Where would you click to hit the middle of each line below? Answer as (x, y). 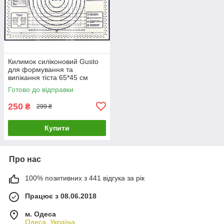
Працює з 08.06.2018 (61, 196)
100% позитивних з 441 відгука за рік (85, 178)
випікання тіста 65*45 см (48, 77)
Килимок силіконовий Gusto (53, 61)
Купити (57, 128)
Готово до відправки (41, 89)
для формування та (40, 69)
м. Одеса (40, 214)
